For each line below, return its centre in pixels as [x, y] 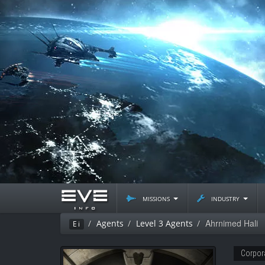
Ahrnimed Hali [232, 223]
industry [225, 198]
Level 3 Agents [164, 223]
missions [156, 198]
